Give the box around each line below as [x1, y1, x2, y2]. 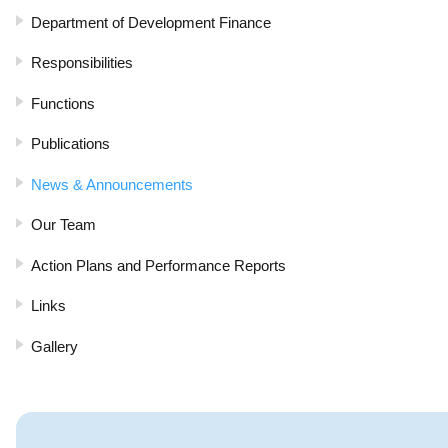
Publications [31, 135, 110, 153]
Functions [31, 94, 95, 112]
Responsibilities [31, 54, 133, 72]
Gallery [31, 337, 78, 355]
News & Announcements [31, 175, 193, 193]
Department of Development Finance [31, 13, 271, 31]
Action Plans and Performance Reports [31, 256, 286, 274]
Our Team [31, 216, 96, 234]
